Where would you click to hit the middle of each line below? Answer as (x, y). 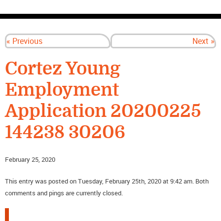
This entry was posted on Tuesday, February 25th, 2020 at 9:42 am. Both (107, 181)
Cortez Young (63, 69)
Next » (203, 41)
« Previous (24, 41)
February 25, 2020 (30, 160)
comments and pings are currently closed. (64, 193)
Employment (62, 90)
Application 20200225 (103, 111)
